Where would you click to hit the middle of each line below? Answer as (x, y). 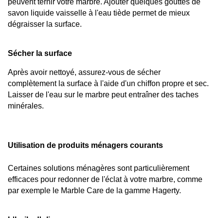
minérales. (26, 106)
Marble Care (82, 191)
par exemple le (34, 191)
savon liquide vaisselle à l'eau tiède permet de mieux (99, 13)
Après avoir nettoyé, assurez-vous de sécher (84, 72)
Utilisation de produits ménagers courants (85, 145)
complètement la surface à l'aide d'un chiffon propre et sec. (108, 83)
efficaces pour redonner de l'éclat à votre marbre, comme (105, 180)
